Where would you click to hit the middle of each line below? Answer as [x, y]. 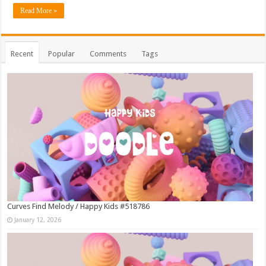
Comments [108, 54]
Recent [22, 54]
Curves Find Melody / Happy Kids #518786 [79, 207]
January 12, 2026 [38, 220]
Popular [62, 54]
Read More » [39, 11]
